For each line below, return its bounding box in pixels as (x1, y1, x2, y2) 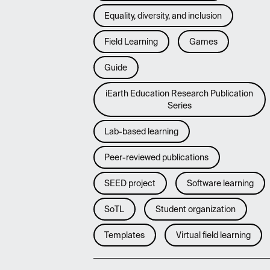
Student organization (155, 204, 236, 215)
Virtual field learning (175, 230, 251, 240)
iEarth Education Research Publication (105, 88, 254, 99)
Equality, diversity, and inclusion (104, 10, 222, 21)
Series (167, 100, 192, 111)
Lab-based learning (104, 126, 179, 137)
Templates (104, 230, 145, 240)
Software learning (186, 178, 254, 189)
